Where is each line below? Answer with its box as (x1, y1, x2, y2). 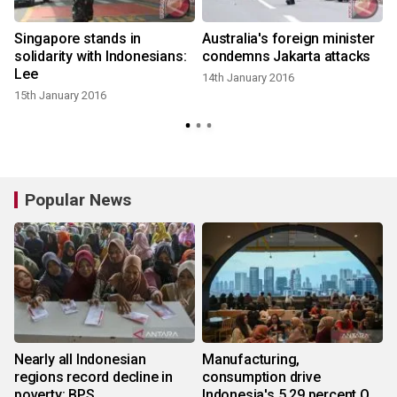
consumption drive (202, 369, 321, 386)
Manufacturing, (202, 351, 300, 369)
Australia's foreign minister (202, 30, 375, 48)
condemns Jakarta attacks (202, 48, 371, 66)
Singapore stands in (14, 30, 142, 48)
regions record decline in (14, 369, 173, 386)
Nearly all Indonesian (14, 351, 146, 369)
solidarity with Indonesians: (14, 48, 187, 66)
